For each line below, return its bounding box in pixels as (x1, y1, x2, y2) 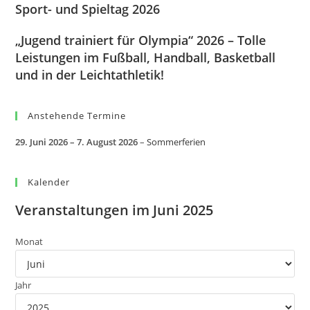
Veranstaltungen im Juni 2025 (15, 201, 214, 219)
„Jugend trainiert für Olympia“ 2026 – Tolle (15, 32, 266, 48)
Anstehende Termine (28, 109, 127, 122)
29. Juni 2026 (15, 136, 69, 148)
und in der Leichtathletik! (15, 66, 165, 83)
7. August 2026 (77, 136, 138, 148)
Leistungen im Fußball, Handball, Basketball (15, 49, 276, 66)
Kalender (28, 176, 71, 188)
